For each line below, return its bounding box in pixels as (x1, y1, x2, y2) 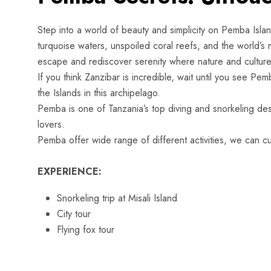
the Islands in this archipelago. (38, 86, 160, 100)
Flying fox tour (57, 223, 114, 237)
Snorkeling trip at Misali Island (57, 191, 177, 205)
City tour (57, 207, 91, 221)
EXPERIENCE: (38, 165, 102, 178)
